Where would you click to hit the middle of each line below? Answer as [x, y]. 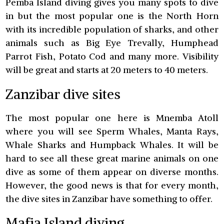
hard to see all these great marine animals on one [112, 158]
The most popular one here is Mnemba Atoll [112, 118]
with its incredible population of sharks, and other [112, 29]
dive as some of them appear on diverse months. [112, 172]
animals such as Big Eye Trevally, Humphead [112, 43]
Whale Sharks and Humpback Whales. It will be [112, 145]
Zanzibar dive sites [63, 94]
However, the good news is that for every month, [112, 185]
